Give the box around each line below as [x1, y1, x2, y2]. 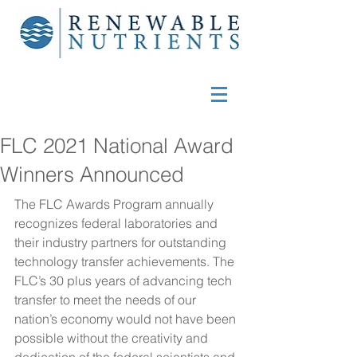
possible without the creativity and [14, 330, 211, 346]
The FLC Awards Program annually [14, 196, 217, 212]
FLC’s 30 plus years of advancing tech [14, 273, 235, 288]
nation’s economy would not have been [14, 311, 239, 327]
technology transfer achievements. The [14, 253, 237, 269]
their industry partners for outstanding [14, 234, 229, 250]
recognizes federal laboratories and [14, 215, 221, 231]
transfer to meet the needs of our [14, 292, 199, 308]
